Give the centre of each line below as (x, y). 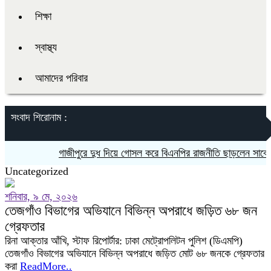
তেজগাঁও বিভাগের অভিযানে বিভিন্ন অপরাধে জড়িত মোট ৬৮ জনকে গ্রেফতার (135, 253)
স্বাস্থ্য (46, 47)
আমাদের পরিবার (61, 78)
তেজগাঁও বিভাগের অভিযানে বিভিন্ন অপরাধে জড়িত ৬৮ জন (131, 211)
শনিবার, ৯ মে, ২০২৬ (41, 197)
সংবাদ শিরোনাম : (39, 117)
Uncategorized (37, 171)
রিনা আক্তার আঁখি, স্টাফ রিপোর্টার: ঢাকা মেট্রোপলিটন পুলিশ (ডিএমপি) (124, 241)
